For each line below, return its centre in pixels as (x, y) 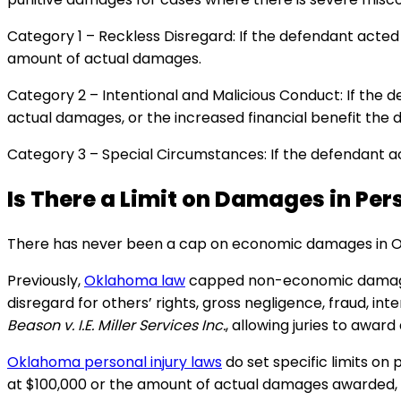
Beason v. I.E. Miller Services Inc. (116, 326)
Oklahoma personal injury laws (115, 363)
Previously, (46, 281)
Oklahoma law (135, 281)
